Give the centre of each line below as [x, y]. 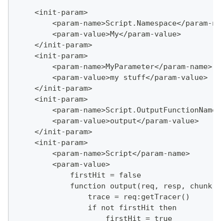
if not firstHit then [96, 208]
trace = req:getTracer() [103, 197]
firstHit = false [79, 175]
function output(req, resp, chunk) [116, 186]
